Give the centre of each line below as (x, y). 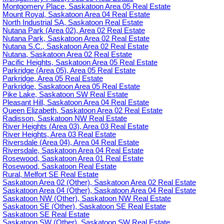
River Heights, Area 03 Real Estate (59, 135)
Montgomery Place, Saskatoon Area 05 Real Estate (86, 7)
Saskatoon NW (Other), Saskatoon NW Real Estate (87, 199)
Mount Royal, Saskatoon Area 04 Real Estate (76, 15)
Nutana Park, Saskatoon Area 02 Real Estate (76, 39)
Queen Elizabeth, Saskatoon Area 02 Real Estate (82, 111)
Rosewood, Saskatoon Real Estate (59, 167)
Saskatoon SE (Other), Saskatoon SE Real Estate (84, 207)
